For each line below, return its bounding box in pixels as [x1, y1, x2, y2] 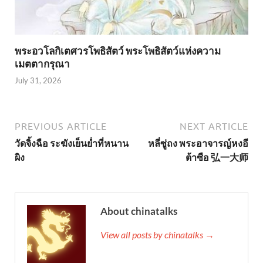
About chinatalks [100, 205, 177, 218]
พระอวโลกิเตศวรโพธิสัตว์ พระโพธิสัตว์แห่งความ [15, 44, 221, 57]
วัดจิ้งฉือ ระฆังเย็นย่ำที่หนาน [15, 137, 129, 149]
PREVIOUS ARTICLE [15, 121, 107, 132]
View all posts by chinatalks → [100, 229, 214, 241]
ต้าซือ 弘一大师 [186, 151, 248, 163]
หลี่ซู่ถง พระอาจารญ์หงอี [148, 137, 248, 149]
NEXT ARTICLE [180, 121, 248, 132]
